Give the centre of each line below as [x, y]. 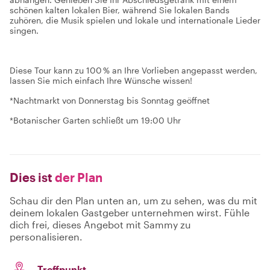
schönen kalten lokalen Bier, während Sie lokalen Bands [120, 10]
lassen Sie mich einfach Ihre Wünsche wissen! [101, 80]
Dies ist [31, 177]
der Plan [77, 177]
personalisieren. [46, 237]
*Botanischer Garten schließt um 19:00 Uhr [95, 120]
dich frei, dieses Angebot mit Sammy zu [100, 224]
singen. [24, 30]
